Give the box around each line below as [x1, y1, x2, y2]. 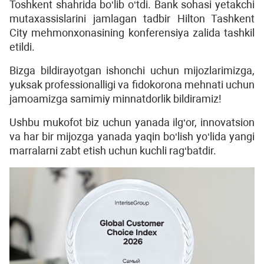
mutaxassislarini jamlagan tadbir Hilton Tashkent [9, 12, 255, 25]
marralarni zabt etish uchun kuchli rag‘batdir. [9, 144, 216, 157]
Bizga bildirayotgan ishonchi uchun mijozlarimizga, [9, 64, 255, 77]
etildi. [9, 41, 35, 53]
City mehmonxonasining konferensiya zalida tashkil [9, 27, 255, 39]
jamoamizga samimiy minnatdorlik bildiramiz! [9, 93, 222, 105]
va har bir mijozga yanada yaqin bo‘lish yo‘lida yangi [9, 130, 255, 143]
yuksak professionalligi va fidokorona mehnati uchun [9, 78, 255, 91]
